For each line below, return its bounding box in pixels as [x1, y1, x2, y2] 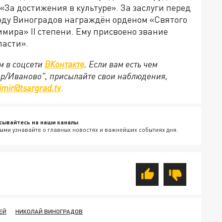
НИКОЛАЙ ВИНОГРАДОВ [15, 208, 83, 216]
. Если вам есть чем [84, 58, 158, 70]
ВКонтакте [45, 58, 84, 70]
